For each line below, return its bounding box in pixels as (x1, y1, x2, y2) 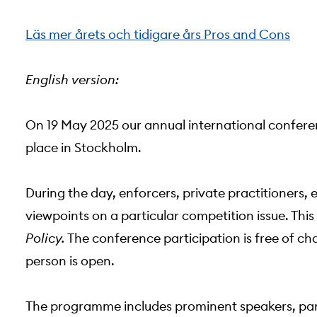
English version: (25, 71, 119, 88)
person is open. (25, 253, 115, 269)
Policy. (25, 230, 65, 246)
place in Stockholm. (25, 139, 142, 156)
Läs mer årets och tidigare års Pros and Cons (25, 26, 290, 42)
